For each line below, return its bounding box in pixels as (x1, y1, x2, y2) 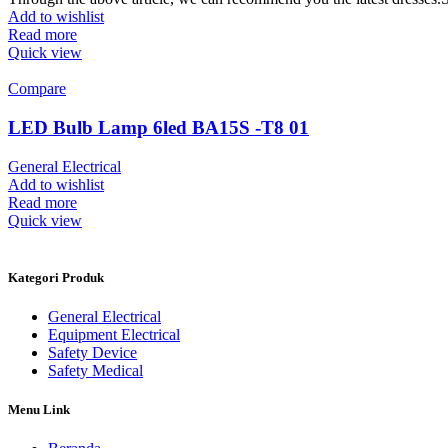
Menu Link (8, 402, 70, 418)
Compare (8, 80, 66, 98)
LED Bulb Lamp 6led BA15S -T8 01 (8, 116, 309, 138)
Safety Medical (48, 361, 143, 379)
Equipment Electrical (48, 325, 180, 343)
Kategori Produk (8, 269, 104, 285)
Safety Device (48, 343, 137, 361)
